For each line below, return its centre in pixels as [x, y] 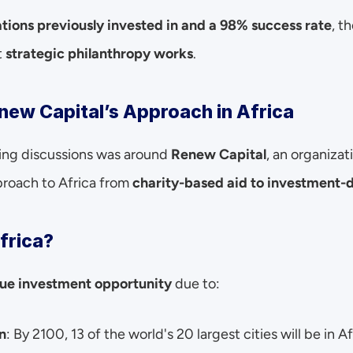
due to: [196, 284]
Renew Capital [219, 154]
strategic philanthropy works [99, 54]
